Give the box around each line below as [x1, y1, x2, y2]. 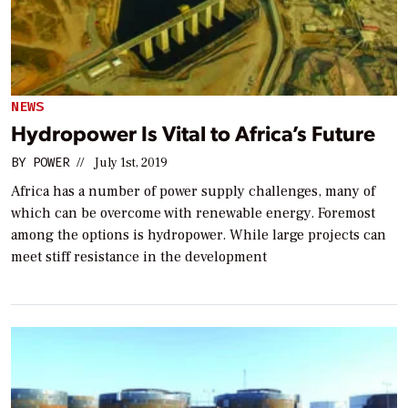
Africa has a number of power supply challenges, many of [11, 182, 375, 201]
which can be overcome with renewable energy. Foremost [11, 204, 375, 223]
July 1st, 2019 [94, 155, 168, 172]
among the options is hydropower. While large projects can [11, 226, 386, 245]
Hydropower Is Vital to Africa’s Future [11, 118, 375, 148]
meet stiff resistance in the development [11, 248, 267, 267]
